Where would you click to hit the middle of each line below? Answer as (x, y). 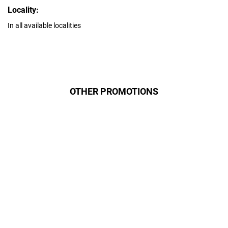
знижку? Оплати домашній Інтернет (114, 190)
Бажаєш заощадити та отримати (114, 181)
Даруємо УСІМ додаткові (114, 158)
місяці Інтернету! (114, 167)
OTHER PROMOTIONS (114, 92)
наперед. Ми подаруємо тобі (114, 199)
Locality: (23, 10)
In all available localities (44, 26)
